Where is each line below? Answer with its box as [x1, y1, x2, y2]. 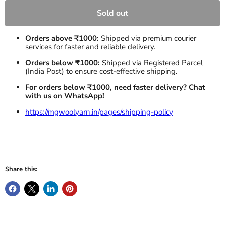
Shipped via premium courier [99, 33, 196, 44]
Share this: [5, 165, 37, 174]
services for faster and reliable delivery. [25, 42, 155, 52]
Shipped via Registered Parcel [102, 58, 203, 68]
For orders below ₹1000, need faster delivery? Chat [25, 82, 205, 93]
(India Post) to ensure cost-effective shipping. [25, 66, 177, 77]
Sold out [97, 8, 128, 19]
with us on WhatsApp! [25, 91, 104, 101]
